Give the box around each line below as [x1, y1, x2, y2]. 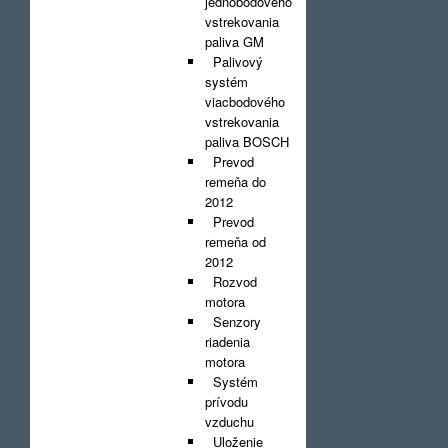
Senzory [205, 312, 261, 331]
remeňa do [205, 172, 266, 191]
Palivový [205, 52, 263, 71]
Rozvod [205, 272, 257, 291]
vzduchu [205, 412, 254, 431]
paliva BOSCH [205, 132, 289, 151]
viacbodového [205, 92, 285, 111]
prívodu [205, 392, 248, 411]
